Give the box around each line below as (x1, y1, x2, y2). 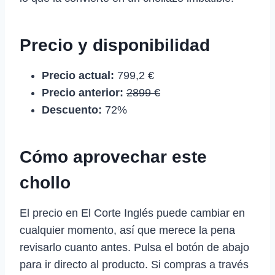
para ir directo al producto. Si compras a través (20, 258, 249, 271)
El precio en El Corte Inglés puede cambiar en (20, 206, 245, 219)
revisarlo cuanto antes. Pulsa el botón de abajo (20, 241, 249, 254)
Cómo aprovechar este (20, 147, 207, 166)
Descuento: (42, 103, 102, 116)
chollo (20, 172, 71, 192)
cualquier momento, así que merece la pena (20, 223, 235, 236)
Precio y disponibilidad (20, 35, 210, 55)
